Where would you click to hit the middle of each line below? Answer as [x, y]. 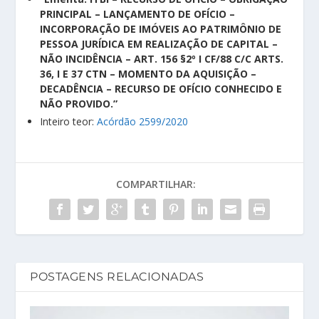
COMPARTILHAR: [156, 184]
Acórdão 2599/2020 [143, 121]
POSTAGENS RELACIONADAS [117, 276]
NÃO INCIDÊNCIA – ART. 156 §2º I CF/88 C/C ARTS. [162, 58]
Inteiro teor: [69, 121]
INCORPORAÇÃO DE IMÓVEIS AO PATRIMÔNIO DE [161, 28]
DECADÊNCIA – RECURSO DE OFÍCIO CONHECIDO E [161, 88]
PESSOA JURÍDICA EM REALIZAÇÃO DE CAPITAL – [159, 43]
